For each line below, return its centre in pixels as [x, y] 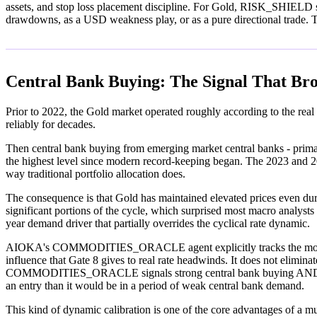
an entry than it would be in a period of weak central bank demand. [155, 286]
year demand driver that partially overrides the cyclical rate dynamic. [158, 224]
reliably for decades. [51, 125]
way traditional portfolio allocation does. [96, 174]
